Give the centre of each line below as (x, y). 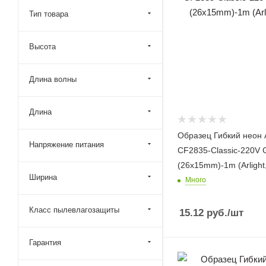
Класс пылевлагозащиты (74, 210)
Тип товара (49, 14)
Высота (42, 47)
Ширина (43, 177)
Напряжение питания (66, 145)
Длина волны (53, 79)
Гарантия (45, 243)
